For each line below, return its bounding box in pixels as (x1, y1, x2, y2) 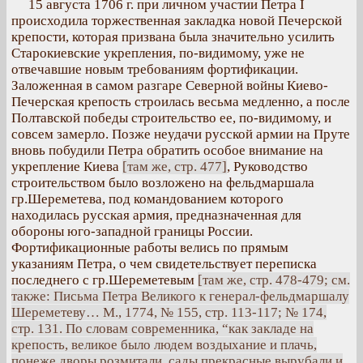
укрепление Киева (11, 159, 122, 174)
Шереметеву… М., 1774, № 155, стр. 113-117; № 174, (11, 305, 327, 320)
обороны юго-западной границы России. (11, 224, 253, 239)
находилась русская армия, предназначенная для (11, 207, 301, 223)
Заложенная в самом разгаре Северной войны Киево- (11, 78, 328, 93)
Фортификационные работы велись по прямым (11, 240, 288, 255)
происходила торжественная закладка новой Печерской (11, 13, 342, 28)
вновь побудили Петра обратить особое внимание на (11, 143, 323, 158)
